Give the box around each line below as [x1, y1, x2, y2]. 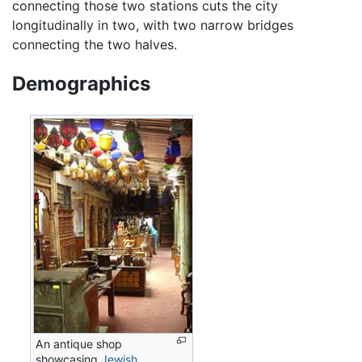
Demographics [12, 72, 150, 96]
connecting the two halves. [12, 36, 177, 53]
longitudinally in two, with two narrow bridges [12, 16, 293, 33]
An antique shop [36, 337, 123, 351]
